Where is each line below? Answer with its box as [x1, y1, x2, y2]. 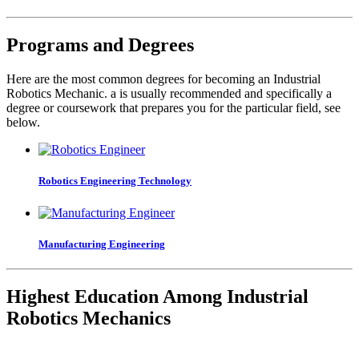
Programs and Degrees [6, 34, 194, 56]
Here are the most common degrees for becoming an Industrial [6, 72, 321, 87]
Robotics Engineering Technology [38, 175, 192, 188]
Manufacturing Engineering [38, 237, 165, 250]
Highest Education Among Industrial [6, 285, 309, 307]
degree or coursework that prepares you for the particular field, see [6, 101, 341, 115]
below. [6, 115, 40, 130]
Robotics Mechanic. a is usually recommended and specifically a [6, 87, 332, 101]
